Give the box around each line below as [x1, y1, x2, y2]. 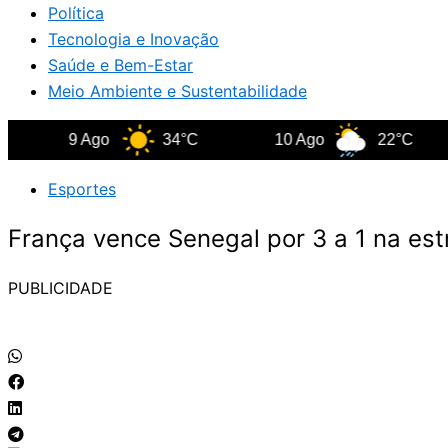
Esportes [48, 179, 116, 199]
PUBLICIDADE [8, 277, 113, 298]
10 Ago [226, 131, 277, 148]
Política [48, 3, 104, 23]
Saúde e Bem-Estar [48, 55, 193, 75]
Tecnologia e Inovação [48, 29, 219, 49]
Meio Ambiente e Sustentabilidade [48, 81, 307, 101]
